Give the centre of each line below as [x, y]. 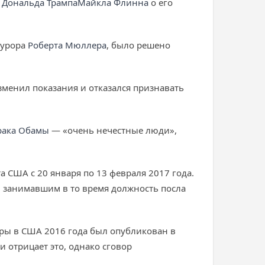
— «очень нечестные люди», [113, 130]
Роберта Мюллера [67, 45]
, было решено [138, 45]
